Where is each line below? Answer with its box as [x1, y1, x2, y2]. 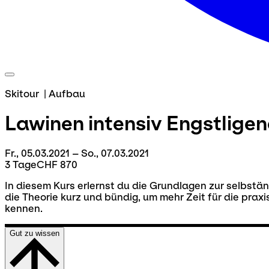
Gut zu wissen [10, 228, 59, 238]
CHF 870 [37, 159, 77, 171]
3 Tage [5, 159, 37, 171]
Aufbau [49, 88, 85, 100]
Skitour [5, 88, 41, 100]
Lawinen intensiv [5, 112, 162, 135]
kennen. [5, 202, 43, 214]
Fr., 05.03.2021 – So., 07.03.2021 [5, 147, 149, 159]
